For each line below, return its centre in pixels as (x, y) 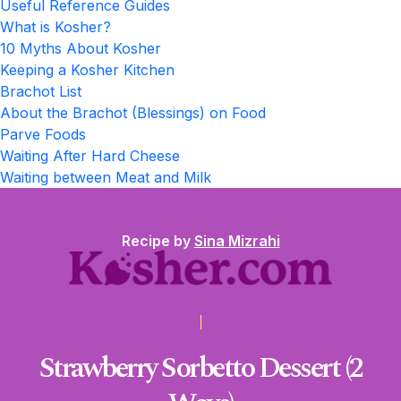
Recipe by (158, 241)
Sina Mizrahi (237, 241)
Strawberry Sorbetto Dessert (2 (200, 368)
